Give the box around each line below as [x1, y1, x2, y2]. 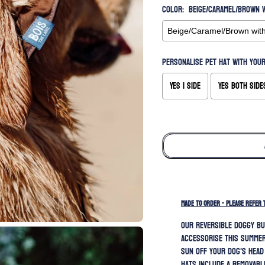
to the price [225, 117, 260, 131]
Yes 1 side [170, 78, 201, 95]
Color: [162, 2, 184, 18]
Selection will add [169, 117, 225, 131]
